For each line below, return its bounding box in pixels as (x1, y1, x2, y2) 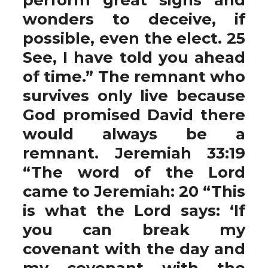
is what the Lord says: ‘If (23, 201, 245, 220)
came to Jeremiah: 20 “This (23, 182, 245, 200)
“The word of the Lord (23, 163, 245, 181)
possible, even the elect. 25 (23, 29, 245, 47)
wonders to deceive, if (23, 10, 245, 28)
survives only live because (23, 86, 245, 105)
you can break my (23, 220, 245, 239)
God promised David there (23, 105, 245, 124)
